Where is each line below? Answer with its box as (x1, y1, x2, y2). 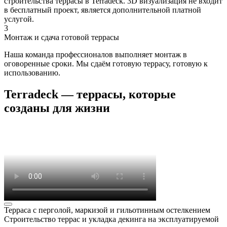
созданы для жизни (4, 101, 110, 115)
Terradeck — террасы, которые (4, 87, 176, 101)
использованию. (4, 68, 60, 77)
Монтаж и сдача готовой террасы (4, 32, 119, 42)
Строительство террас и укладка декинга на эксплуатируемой (4, 215, 219, 224)
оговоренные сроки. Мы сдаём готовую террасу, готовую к (4, 59, 208, 68)
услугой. (4, 14, 34, 23)
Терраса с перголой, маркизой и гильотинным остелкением (4, 206, 210, 215)
